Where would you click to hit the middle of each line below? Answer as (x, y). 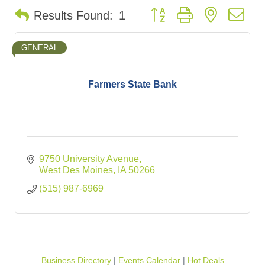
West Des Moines (76, 170)
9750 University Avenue (89, 159)
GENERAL (40, 48)
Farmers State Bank (132, 84)
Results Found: (73, 16)
